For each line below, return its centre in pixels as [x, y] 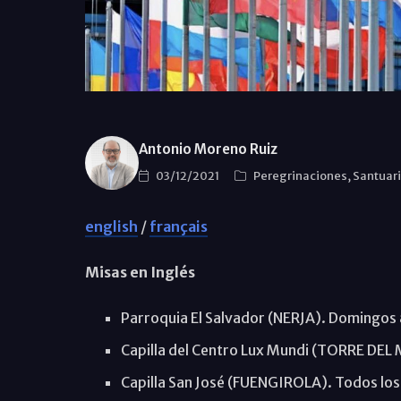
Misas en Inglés [140, 272]
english [111, 226]
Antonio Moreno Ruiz [208, 149]
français [178, 226]
